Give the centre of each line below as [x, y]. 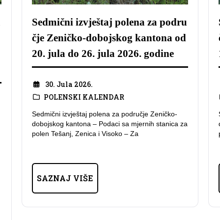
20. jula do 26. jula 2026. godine [103, 54]
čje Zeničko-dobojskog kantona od [109, 38]
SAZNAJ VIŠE [65, 178]
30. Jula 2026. [69, 84]
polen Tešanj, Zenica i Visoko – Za [85, 134]
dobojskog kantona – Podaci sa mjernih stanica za [110, 124]
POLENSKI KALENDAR [84, 97]
